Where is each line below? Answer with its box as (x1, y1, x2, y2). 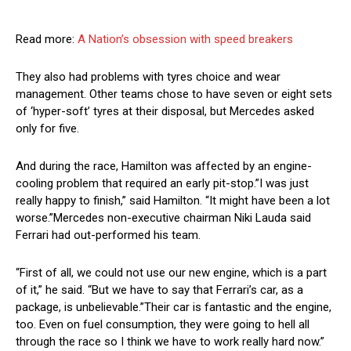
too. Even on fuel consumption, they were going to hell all (16, 317, 309, 332)
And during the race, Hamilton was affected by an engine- (16, 159, 312, 174)
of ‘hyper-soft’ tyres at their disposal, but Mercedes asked (16, 104, 314, 119)
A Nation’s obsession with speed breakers (78, 32, 293, 47)
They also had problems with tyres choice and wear (16, 70, 280, 85)
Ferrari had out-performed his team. (16, 228, 201, 243)
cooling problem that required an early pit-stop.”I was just (16, 176, 309, 191)
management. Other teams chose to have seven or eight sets (16, 87, 332, 102)
